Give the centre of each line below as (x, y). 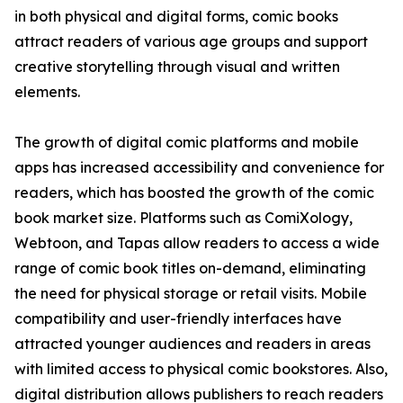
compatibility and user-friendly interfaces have (178, 319)
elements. (47, 92)
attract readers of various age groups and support (191, 42)
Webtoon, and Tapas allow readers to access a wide (197, 243)
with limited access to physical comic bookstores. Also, (201, 369)
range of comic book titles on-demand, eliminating (190, 269)
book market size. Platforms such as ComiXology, (184, 218)
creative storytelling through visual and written (177, 67)
